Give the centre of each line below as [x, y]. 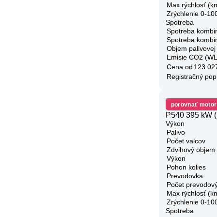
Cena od [180, 67]
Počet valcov [186, 141]
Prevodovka [185, 176]
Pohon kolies [186, 167]
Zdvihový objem [191, 150]
